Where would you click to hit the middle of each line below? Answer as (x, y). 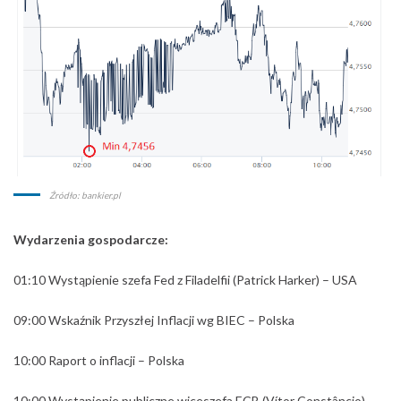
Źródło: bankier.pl (85, 196)
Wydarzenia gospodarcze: (91, 240)
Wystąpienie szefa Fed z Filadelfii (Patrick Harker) (185, 280)
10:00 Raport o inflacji (74, 361)
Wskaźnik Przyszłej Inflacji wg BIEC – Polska (171, 320)
